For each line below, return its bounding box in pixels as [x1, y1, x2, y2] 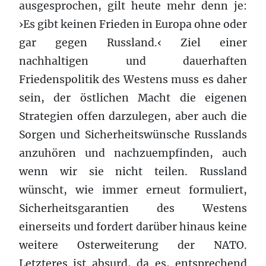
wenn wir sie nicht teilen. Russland [19, 164, 247, 178]
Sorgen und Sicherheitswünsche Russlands [19, 128, 247, 141]
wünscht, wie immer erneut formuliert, [19, 183, 247, 197]
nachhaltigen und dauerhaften [19, 54, 247, 68]
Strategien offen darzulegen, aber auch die [19, 109, 247, 123]
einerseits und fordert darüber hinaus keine [19, 220, 247, 233]
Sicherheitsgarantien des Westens [19, 201, 247, 215]
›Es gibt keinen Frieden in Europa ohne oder [19, 17, 247, 31]
